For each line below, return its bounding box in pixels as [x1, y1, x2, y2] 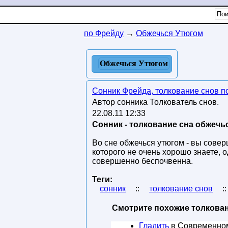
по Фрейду [84, 29, 124, 38]
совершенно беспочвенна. [92, 157, 193, 165]
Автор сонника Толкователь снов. [92, 98, 221, 106]
